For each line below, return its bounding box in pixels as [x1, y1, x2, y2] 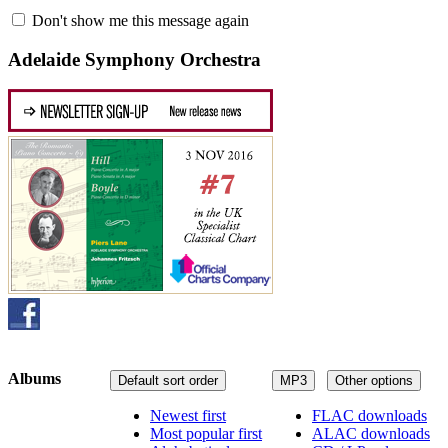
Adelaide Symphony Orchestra [8, 48, 261, 70]
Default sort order [118, 372, 218, 388]
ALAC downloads [312, 424, 430, 442]
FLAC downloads [312, 406, 427, 424]
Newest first [150, 406, 226, 424]
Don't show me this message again [28, 12, 249, 29]
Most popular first [150, 424, 262, 442]
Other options [335, 372, 413, 388]
